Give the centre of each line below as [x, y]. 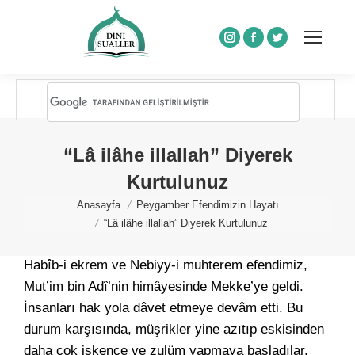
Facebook [282, 47]
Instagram [259, 47]
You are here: [63, 206]
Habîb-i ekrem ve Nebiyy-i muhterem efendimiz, [166, 265]
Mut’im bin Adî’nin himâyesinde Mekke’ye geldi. [164, 286]
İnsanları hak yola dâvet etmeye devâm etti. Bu [163, 308]
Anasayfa [98, 205]
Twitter [297, 47]
